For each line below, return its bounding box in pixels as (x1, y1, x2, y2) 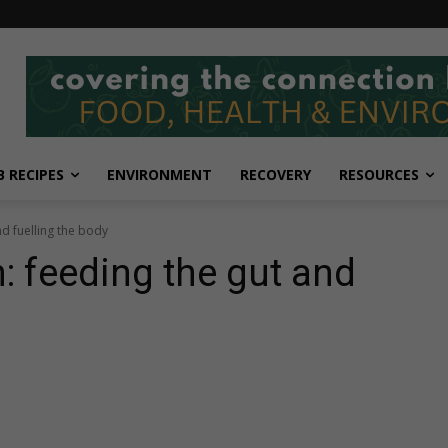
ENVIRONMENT (107, 165, 212, 184)
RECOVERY (240, 165, 311, 184)
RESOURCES (339, 165, 419, 184)
